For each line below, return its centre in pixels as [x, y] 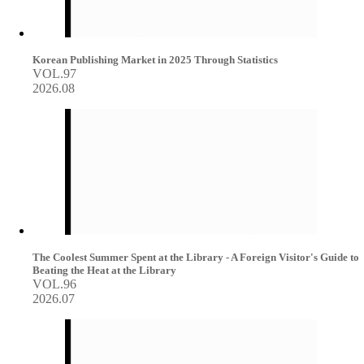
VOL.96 [54, 284]
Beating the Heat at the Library [104, 270]
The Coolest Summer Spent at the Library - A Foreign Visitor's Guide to [196, 257]
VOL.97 [54, 74]
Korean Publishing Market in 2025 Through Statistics [155, 60]
